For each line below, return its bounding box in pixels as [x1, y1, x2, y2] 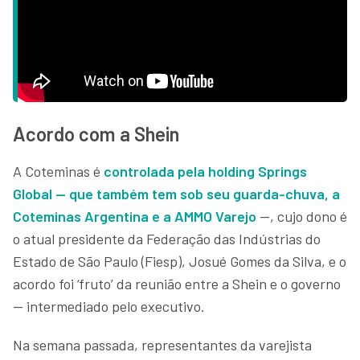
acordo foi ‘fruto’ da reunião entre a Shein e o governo [13, 274, 341, 292]
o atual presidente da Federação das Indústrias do [13, 229, 321, 247]
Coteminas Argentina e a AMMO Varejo [13, 207, 260, 225]
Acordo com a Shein [13, 121, 179, 145]
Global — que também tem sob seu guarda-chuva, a [13, 184, 340, 202]
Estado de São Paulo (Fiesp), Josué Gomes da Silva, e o [13, 252, 346, 270]
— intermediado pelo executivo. [13, 297, 208, 315]
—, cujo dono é [260, 207, 347, 225]
